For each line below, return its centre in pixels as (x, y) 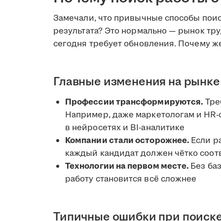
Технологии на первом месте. (128, 166)
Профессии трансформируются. (134, 102)
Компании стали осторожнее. (128, 140)
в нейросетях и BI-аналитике (125, 128)
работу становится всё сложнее (131, 179)
